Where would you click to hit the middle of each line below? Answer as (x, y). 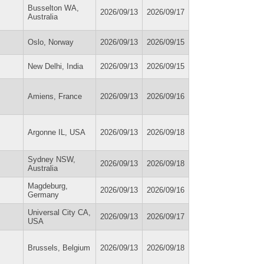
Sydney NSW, (52, 159)
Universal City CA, (59, 212)
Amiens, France (55, 96)
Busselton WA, (53, 8)
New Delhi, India (55, 66)
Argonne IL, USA (57, 132)
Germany (43, 194)
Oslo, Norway (51, 42)
